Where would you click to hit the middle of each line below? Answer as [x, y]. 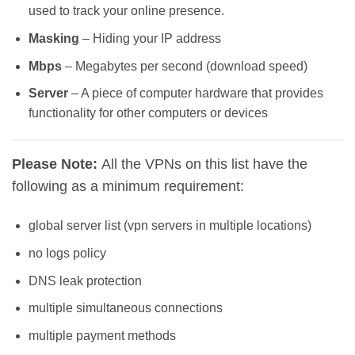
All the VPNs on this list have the [202, 164]
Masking [53, 39]
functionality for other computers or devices [148, 113]
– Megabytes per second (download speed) [184, 66]
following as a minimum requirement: [128, 187]
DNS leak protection [85, 281]
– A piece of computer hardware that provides [195, 94]
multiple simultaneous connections [125, 308]
